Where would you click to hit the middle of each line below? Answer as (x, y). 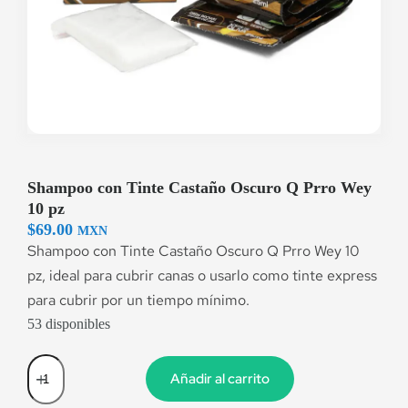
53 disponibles (69, 324)
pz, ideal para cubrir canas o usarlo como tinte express (202, 275)
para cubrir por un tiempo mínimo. (138, 300)
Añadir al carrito (220, 379)
